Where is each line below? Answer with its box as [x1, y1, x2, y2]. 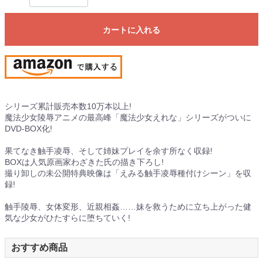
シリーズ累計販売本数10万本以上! [5, 102, 131, 112]
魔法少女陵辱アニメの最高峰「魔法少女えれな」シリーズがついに [5, 113, 251, 123]
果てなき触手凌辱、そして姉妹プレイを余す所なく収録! [5, 146, 213, 156]
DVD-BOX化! [5, 124, 52, 134]
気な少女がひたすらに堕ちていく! [5, 213, 130, 223]
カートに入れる [103, 25, 160, 35]
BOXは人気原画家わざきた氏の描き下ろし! [5, 157, 164, 167]
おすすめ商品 [11, 242, 68, 253]
